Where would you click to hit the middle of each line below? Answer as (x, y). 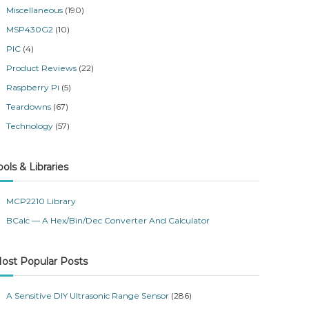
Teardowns (29, 107)
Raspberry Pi (33, 87)
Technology (30, 126)
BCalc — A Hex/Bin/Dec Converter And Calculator (108, 220)
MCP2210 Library (41, 201)
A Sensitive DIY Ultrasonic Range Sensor (88, 296)
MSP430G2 (30, 29)
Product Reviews (42, 68)
